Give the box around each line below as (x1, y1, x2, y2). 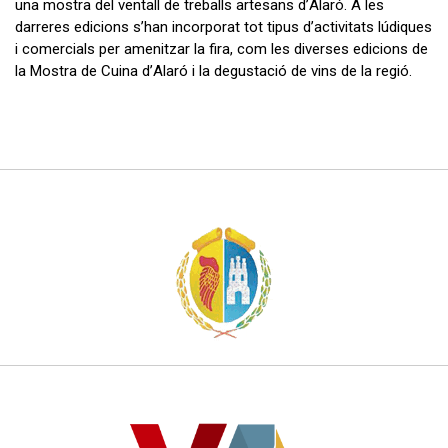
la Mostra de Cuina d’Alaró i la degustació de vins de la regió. (15, 62, 412, 81)
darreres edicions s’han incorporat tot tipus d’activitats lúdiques (15, 18, 432, 37)
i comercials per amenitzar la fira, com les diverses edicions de (15, 40, 428, 59)
